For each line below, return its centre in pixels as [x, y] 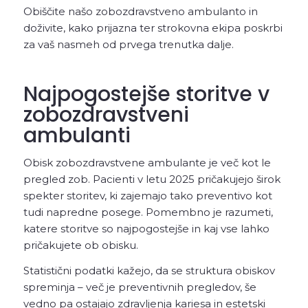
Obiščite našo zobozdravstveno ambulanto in [140, 12]
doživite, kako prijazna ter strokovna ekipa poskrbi [153, 28]
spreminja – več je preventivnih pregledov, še [140, 287]
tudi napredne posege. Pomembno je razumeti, [148, 212]
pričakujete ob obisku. [80, 245]
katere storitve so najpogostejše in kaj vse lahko [146, 228]
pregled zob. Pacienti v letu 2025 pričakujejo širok [152, 179]
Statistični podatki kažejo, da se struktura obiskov [149, 270]
